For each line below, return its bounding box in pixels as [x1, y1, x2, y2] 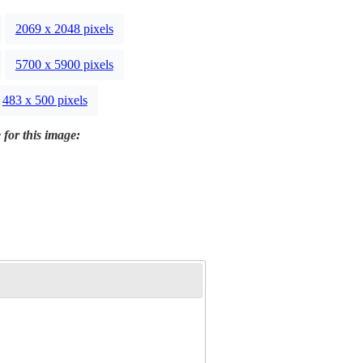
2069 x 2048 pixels [15, 22, 113, 36]
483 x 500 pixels [2, 93, 88, 108]
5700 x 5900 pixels [15, 58, 113, 72]
